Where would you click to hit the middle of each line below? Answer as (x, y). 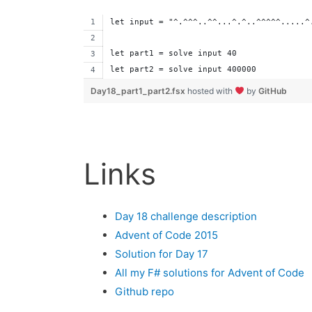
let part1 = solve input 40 (174, 54)
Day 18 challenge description (186, 217)
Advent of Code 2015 (167, 235)
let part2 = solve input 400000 (184, 70)
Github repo (145, 292)
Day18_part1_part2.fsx (139, 91)
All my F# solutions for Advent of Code (210, 273)
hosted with (211, 91)
